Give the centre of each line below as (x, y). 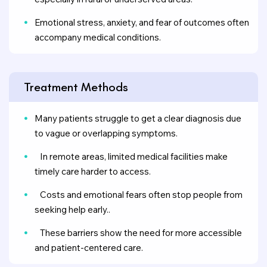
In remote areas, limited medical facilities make (131, 156)
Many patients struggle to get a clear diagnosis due (138, 118)
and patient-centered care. (89, 248)
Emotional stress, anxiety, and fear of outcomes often (142, 22)
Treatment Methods (76, 87)
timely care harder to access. (93, 171)
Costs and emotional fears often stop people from (139, 195)
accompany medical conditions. (98, 37)
